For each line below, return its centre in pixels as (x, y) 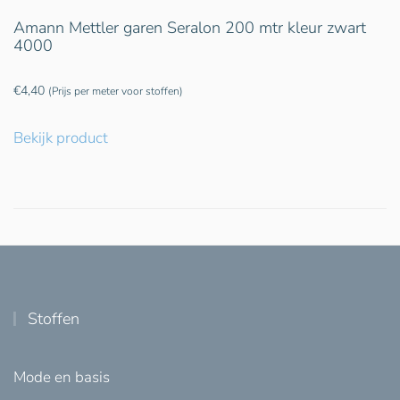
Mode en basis (62, 378)
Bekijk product (61, 138)
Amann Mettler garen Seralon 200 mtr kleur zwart (190, 28)
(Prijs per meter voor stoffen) (116, 92)
